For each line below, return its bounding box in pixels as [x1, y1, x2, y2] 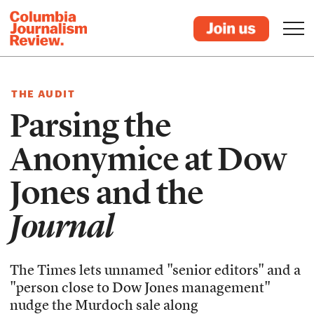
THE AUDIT [11, 88, 75, 100]
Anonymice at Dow [10, 139, 287, 179]
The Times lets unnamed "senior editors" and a [10, 264, 301, 278]
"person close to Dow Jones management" [10, 282, 271, 296]
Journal [10, 206, 114, 247]
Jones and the [10, 172, 204, 213]
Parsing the [10, 105, 172, 146]
